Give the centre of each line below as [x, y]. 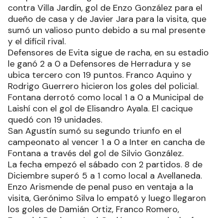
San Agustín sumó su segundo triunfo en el [95, 131]
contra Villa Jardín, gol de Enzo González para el [105, 8]
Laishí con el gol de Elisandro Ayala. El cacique [100, 108]
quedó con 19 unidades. [55, 119]
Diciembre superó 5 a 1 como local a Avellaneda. [105, 175]
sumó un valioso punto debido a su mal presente [107, 30]
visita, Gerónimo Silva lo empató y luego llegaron [107, 198]
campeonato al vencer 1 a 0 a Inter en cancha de [106, 142]
